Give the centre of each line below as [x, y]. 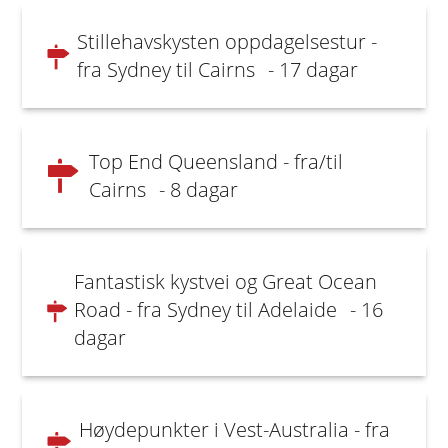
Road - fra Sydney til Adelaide [207, 309]
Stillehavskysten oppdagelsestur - [227, 41]
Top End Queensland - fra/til [216, 161]
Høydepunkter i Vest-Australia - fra [234, 429]
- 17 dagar [313, 69]
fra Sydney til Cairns [169, 69]
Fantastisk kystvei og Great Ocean [225, 281]
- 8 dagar [199, 189]
